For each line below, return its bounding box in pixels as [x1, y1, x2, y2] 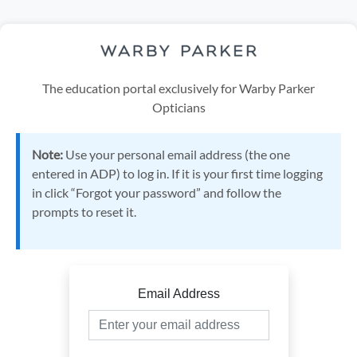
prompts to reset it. [32, 204, 136, 219]
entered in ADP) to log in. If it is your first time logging [32, 166, 323, 181]
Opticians [151, 100, 206, 115]
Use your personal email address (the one [63, 147, 290, 162]
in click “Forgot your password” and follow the [32, 185, 281, 200]
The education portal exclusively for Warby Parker [42, 80, 315, 96]
